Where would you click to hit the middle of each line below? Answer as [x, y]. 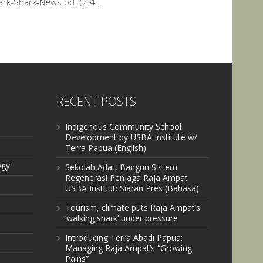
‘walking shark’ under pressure [122, 218]
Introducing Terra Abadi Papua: [124, 237]
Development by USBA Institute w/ [131, 137]
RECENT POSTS [96, 101]
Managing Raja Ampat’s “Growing [129, 248]
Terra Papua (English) [106, 148]
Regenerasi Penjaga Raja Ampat [127, 178]
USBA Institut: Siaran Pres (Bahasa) [132, 188]
